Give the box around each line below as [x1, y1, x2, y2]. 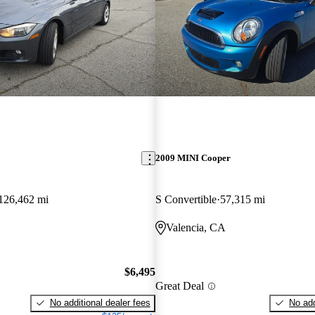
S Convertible [155, 193, 217, 206]
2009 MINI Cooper [155, 153, 231, 164]
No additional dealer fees [49, 297, 150, 308]
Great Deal [155, 280, 204, 292]
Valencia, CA [165, 221, 226, 234]
